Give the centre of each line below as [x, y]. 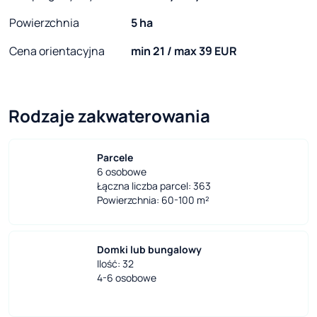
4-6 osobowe [127, 278]
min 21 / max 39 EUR [184, 51]
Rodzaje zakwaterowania [109, 116]
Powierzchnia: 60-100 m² [153, 200]
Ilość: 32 [115, 264]
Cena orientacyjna [57, 51]
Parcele [115, 158]
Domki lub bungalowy [149, 250]
